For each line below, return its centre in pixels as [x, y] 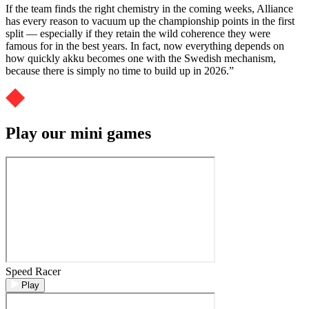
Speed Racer [33, 271]
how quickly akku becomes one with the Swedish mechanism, [141, 58]
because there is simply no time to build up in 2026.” [120, 70]
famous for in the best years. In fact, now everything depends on [145, 46]
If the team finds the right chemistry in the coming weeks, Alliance [149, 8]
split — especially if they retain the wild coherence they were [138, 33]
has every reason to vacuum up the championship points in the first [150, 21]
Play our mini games [78, 133]
